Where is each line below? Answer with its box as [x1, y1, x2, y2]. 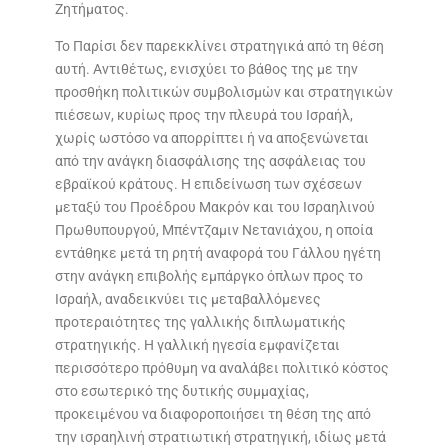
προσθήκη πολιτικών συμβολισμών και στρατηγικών [54, 84, 393, 101]
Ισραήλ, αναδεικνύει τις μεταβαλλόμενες [54, 291, 321, 308]
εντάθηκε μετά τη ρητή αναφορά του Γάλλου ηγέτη [54, 245, 381, 262]
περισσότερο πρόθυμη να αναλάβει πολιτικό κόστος [54, 360, 389, 377]
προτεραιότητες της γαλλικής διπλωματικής [54, 314, 346, 331]
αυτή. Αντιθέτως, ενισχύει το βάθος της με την [54, 61, 358, 78]
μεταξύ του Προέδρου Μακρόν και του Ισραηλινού [54, 199, 375, 216]
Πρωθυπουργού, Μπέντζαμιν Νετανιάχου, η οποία [54, 222, 373, 239]
